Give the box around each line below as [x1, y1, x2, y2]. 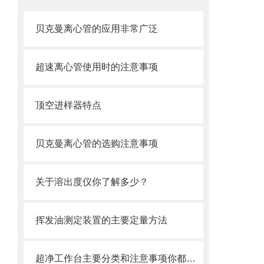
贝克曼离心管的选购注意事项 [35, 138, 158, 148]
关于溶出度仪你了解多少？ [35, 177, 148, 187]
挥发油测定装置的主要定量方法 [35, 215, 167, 225]
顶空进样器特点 [35, 100, 101, 110]
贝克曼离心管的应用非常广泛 [35, 24, 158, 34]
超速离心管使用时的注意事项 [35, 62, 158, 72]
